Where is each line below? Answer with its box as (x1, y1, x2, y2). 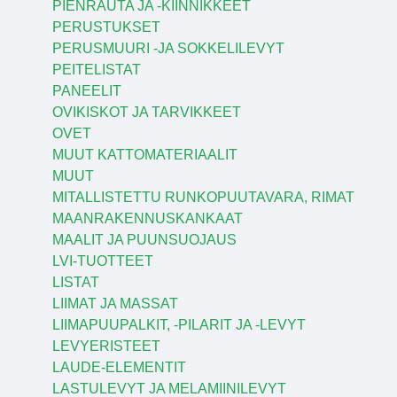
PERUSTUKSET (51, 19, 160, 35)
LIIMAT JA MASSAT (51, 296, 178, 312)
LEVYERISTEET (51, 339, 160, 354)
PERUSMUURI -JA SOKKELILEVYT (51, 41, 284, 57)
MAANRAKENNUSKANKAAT (51, 211, 243, 227)
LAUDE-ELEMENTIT (51, 360, 186, 376)
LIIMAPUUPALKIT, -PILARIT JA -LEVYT (51, 317, 306, 333)
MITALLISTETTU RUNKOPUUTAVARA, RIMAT (51, 190, 354, 206)
